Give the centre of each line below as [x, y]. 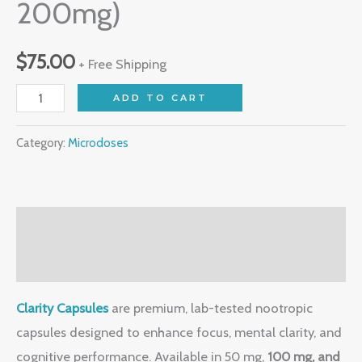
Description [50, 226]
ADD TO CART [160, 97]
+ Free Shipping [122, 64]
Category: [42, 143]
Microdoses [98, 143]
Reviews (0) [50, 263]
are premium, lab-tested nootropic [210, 307]
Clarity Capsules [62, 307]
